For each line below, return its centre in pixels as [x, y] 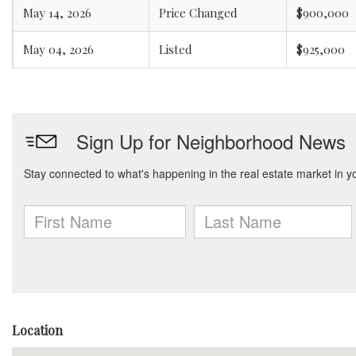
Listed [176, 49]
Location [37, 330]
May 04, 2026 [58, 49]
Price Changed [198, 13]
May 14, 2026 [57, 13]
